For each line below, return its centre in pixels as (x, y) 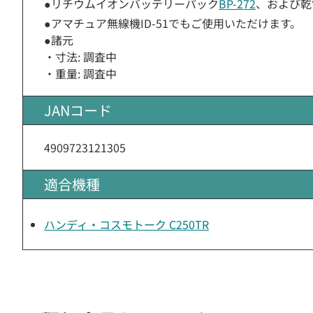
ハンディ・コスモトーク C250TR (126, 224)
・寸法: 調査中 (80, 57)
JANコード (78, 110)
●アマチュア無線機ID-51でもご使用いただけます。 (173, 23)
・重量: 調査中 (80, 73)
